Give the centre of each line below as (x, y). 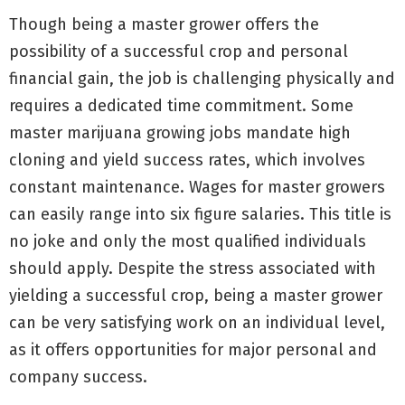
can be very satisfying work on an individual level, (197, 322)
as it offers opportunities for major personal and (193, 349)
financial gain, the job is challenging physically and (202, 78)
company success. (78, 377)
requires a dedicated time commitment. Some (181, 105)
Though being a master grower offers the (164, 24)
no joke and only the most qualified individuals (188, 241)
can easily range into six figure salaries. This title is (200, 214)
